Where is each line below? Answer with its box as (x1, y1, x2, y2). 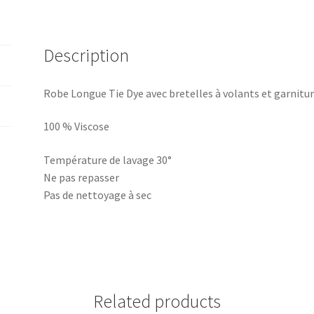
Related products (93, 289, 221, 313)
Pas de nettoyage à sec (43, 188, 152, 203)
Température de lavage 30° (43, 153, 172, 168)
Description (43, 43, 130, 67)
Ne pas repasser (43, 170, 120, 185)
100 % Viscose (43, 119, 110, 134)
